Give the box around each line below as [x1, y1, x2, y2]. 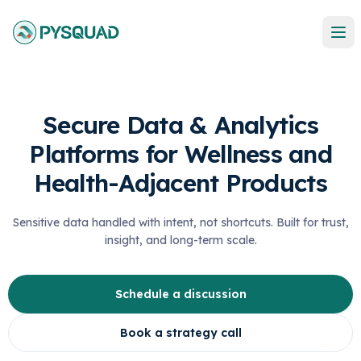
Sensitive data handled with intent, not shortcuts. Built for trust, [12, 215, 349, 230]
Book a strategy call [119, 326, 242, 340]
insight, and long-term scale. [104, 233, 257, 247]
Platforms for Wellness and [29, 139, 332, 169]
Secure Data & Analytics [43, 110, 318, 140]
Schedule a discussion [114, 287, 247, 301]
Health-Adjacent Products [33, 168, 328, 198]
